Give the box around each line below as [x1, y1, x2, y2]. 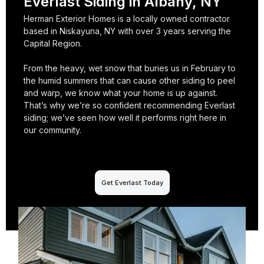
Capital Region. [24, 38, 82, 48]
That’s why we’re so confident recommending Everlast [24, 100, 235, 110]
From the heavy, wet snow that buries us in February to [24, 62, 236, 73]
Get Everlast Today [101, 178, 163, 187]
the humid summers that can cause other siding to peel [24, 75, 235, 85]
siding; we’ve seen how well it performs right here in [24, 112, 226, 123]
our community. [24, 124, 81, 135]
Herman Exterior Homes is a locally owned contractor [24, 13, 230, 24]
